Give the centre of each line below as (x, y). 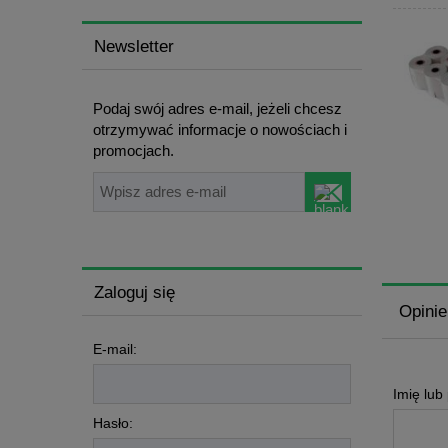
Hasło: (113, 423)
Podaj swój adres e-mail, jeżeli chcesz (217, 109)
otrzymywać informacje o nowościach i (220, 130)
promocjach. (133, 151)
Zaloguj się (135, 291)
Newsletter (134, 45)
